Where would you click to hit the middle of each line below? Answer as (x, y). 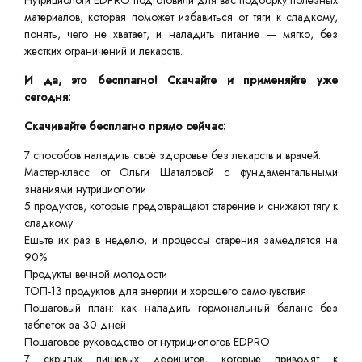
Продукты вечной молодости (96, 274)
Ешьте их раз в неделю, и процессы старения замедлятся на (181, 240)
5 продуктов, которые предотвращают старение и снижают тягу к (181, 206)
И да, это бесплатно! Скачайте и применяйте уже (181, 80)
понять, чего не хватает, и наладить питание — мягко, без (181, 34)
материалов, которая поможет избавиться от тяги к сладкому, (181, 17)
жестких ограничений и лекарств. (103, 51)
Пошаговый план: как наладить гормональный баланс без (181, 308)
